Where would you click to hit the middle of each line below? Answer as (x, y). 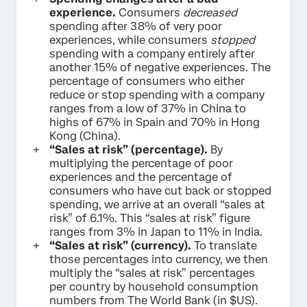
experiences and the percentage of (141, 177)
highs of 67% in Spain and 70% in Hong (155, 122)
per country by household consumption (154, 286)
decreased (210, 12)
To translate (224, 245)
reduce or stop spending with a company (157, 95)
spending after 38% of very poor (136, 26)
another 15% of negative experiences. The (160, 67)
